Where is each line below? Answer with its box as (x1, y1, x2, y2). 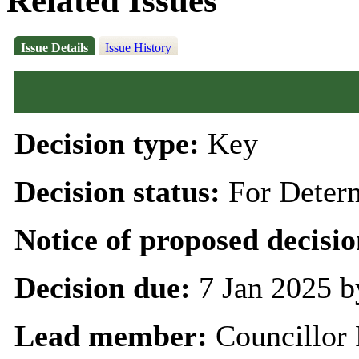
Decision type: (14, 126, 208, 160)
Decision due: (14, 270, 199, 305)
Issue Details (20, 41, 88, 55)
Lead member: (14, 318, 216, 353)
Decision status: (14, 174, 228, 208)
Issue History (104, 41, 171, 55)
